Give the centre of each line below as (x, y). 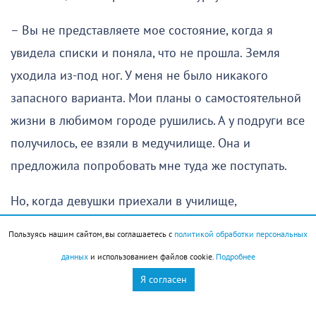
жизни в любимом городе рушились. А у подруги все (158, 121)
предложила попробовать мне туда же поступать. (149, 166)
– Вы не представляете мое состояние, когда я (142, 30)
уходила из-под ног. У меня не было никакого (139, 75)
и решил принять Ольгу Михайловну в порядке (141, 269)
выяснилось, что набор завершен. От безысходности (157, 224)
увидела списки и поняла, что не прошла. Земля (145, 53)
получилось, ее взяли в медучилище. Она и (130, 143)
